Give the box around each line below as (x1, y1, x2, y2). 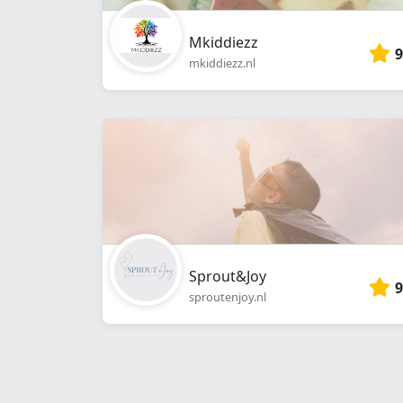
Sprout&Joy (189, 266, 266, 286)
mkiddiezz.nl (189, 55, 255, 71)
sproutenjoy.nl (189, 289, 266, 305)
